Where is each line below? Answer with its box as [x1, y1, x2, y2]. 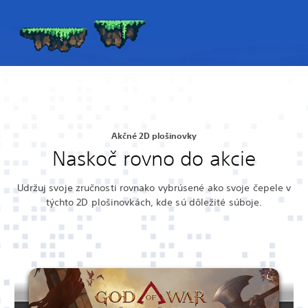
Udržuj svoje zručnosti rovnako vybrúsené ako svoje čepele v [16, 181, 291, 195]
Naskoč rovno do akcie [52, 146, 256, 171]
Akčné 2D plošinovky [111, 130, 197, 142]
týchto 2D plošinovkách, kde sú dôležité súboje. [45, 196, 263, 209]
